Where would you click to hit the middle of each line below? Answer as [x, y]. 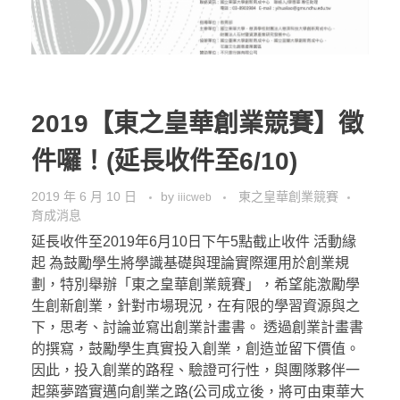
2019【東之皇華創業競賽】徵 [197, 123]
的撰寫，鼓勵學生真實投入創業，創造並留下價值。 [196, 349]
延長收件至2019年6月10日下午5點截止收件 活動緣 [194, 242]
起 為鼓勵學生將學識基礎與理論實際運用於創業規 [190, 263]
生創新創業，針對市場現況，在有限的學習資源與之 [196, 306]
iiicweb [196, 197]
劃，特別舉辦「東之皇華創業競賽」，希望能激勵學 [196, 284]
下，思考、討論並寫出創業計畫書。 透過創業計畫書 [197, 327]
